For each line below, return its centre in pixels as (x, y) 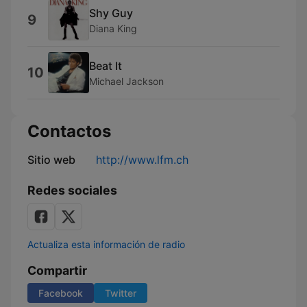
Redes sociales (72, 190)
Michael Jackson (126, 81)
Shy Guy (111, 13)
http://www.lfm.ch (142, 160)
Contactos (69, 131)
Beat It (106, 65)
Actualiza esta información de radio (106, 244)
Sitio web (51, 160)
